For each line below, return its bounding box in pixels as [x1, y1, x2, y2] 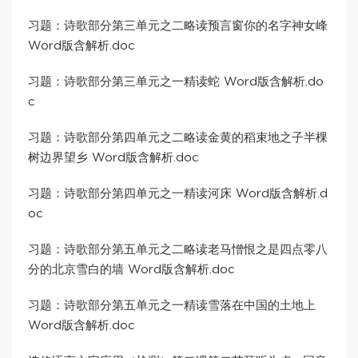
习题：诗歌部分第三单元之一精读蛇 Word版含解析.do [28, 76, 324, 89]
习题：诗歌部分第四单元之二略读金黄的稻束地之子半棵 [28, 132, 328, 145]
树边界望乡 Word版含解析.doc [28, 152, 199, 165]
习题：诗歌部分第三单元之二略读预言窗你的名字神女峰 [28, 20, 328, 33]
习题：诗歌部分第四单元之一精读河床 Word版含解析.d [28, 188, 328, 201]
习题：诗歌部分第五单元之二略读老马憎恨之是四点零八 [28, 244, 328, 257]
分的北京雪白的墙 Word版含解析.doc [28, 264, 235, 276]
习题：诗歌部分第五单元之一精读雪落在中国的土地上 [28, 300, 316, 312]
